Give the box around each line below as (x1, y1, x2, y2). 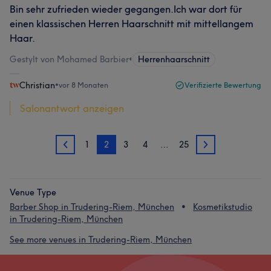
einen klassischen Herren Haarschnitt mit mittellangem (10, 18, 253, 30)
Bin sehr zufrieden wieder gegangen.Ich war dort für (10, 3, 242, 15)
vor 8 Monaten (59, 80, 108, 90)
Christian (19, 80, 55, 91)
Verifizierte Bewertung (184, 80, 261, 90)
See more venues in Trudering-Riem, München (10, 234, 192, 245)
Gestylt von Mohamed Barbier (10, 54, 129, 65)
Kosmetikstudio (193, 201, 252, 212)
